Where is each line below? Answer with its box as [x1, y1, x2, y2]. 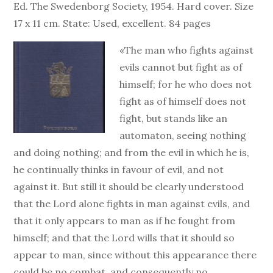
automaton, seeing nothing [119, 129, 247, 141]
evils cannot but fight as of [119, 60, 243, 73]
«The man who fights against [119, 43, 254, 56]
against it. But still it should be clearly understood [13, 180, 244, 193]
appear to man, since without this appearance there [13, 248, 257, 261]
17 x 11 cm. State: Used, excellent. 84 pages [13, 16, 211, 29]
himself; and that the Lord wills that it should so [13, 231, 235, 244]
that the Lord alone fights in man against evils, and [13, 197, 250, 210]
